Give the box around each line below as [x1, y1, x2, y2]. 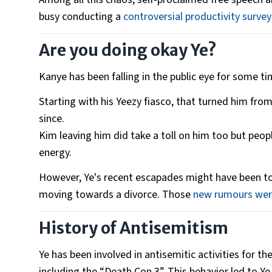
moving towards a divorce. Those [39, 187, 193, 203]
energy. [39, 145, 74, 161]
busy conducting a [39, 9, 123, 25]
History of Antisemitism [39, 218, 228, 239]
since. [39, 111, 67, 127]
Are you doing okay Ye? [39, 40, 217, 61]
